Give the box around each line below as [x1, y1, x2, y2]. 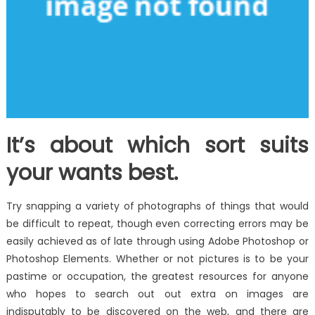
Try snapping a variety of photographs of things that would [6, 199, 309, 214]
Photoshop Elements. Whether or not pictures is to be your [6, 252, 309, 266]
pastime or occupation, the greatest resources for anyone [6, 269, 309, 284]
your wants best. [6, 158, 178, 188]
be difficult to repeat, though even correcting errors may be [6, 217, 309, 231]
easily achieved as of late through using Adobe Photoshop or [6, 234, 309, 249]
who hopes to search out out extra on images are [6, 287, 309, 302]
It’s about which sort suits [6, 131, 309, 161]
